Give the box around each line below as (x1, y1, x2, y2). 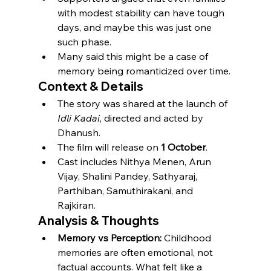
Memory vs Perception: (57, 232, 162, 244)
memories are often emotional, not (57, 246, 215, 259)
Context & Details (38, 79, 143, 94)
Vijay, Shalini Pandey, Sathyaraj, (57, 170, 200, 183)
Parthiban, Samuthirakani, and (57, 184, 195, 197)
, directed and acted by (99, 112, 206, 125)
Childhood (161, 232, 214, 244)
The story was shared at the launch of (57, 97, 230, 110)
